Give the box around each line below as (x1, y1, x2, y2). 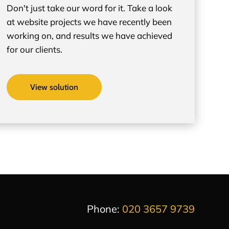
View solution (30, 82, 78, 92)
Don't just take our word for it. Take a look (6, 2, 172, 13)
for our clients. (6, 43, 62, 55)
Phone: (86, 202, 122, 215)
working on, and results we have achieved (6, 30, 172, 41)
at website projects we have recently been (6, 16, 172, 27)
